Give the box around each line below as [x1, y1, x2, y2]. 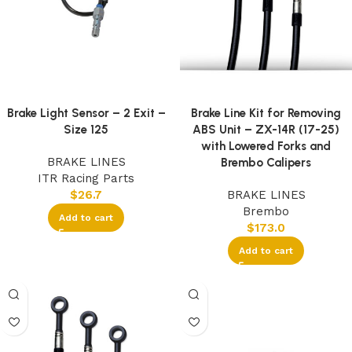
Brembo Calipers [221, 156, 311, 170]
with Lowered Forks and [201, 139, 331, 154]
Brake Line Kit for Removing [191, 106, 341, 121]
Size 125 [64, 123, 108, 137]
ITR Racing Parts [38, 171, 134, 186]
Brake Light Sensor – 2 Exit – [6, 106, 166, 121]
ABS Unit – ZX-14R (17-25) [192, 123, 339, 137]
